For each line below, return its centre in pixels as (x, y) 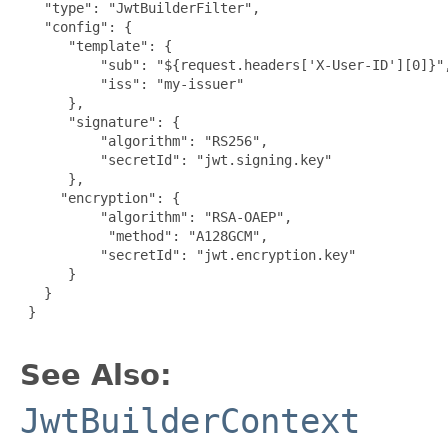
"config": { (76, 26)
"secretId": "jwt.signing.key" (176, 159)
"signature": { (100, 121)
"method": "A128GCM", (144, 235)
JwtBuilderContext (190, 420)
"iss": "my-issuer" (132, 83)
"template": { (96, 45)
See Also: (96, 374)
